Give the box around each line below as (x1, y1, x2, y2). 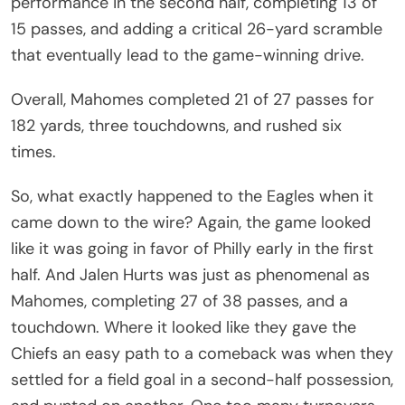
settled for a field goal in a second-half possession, (11, 368, 393, 391)
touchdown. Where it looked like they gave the (11, 316, 356, 338)
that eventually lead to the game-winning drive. (11, 43, 364, 66)
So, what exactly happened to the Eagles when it (11, 184, 373, 207)
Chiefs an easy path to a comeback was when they (11, 342, 393, 364)
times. (11, 140, 56, 163)
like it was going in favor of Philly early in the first (11, 237, 373, 259)
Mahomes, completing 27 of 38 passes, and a (11, 289, 348, 312)
